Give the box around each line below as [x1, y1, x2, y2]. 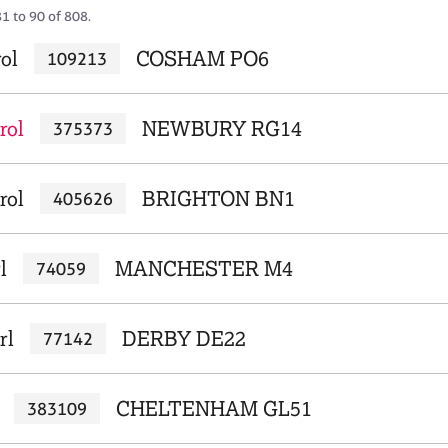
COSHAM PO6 [135, 46, 269, 71]
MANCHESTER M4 [114, 256, 293, 281]
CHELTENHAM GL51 [115, 396, 312, 421]
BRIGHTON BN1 [141, 186, 295, 211]
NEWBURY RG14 [141, 116, 302, 141]
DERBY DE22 [121, 326, 246, 351]
